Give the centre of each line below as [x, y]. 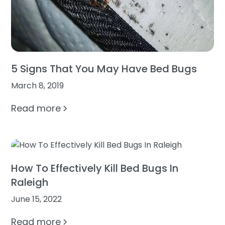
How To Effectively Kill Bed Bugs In [95, 168]
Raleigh [30, 183]
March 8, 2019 [38, 85]
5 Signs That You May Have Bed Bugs [104, 69]
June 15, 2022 [37, 199]
